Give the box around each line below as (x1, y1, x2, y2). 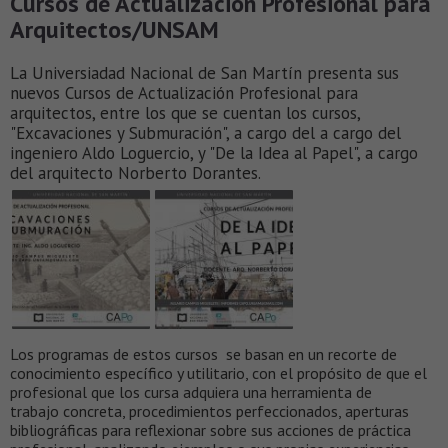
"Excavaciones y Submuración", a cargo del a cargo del (10, 122, 401, 145)
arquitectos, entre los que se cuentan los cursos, (10, 102, 360, 125)
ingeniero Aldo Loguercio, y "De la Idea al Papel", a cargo (10, 142, 418, 165)
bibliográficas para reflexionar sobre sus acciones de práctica (10, 419, 411, 440)
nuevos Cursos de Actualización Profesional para (10, 82, 358, 105)
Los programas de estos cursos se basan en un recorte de (10, 343, 397, 364)
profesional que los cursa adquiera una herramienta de (10, 381, 372, 402)
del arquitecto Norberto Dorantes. (10, 162, 261, 185)
